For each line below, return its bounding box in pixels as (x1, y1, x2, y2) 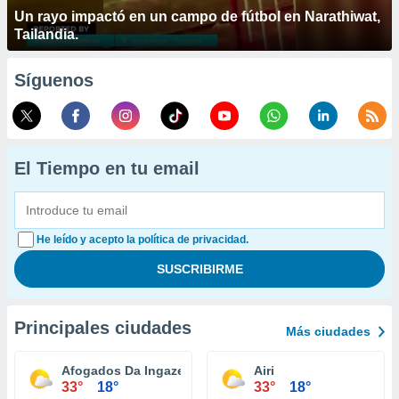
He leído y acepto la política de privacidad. (37, 233, 248, 246)
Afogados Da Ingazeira (61, 363, 199, 378)
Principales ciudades (14, 318, 191, 338)
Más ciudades (286, 324, 370, 338)
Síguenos (14, 70, 94, 90)
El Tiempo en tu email (14, 159, 199, 178)
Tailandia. (14, 27, 78, 42)
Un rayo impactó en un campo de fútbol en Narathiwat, (14, 9, 380, 24)
